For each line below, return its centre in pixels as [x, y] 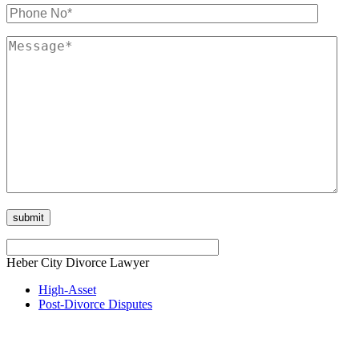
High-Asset [67, 289]
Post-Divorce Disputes [95, 304]
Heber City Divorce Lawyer [78, 262]
